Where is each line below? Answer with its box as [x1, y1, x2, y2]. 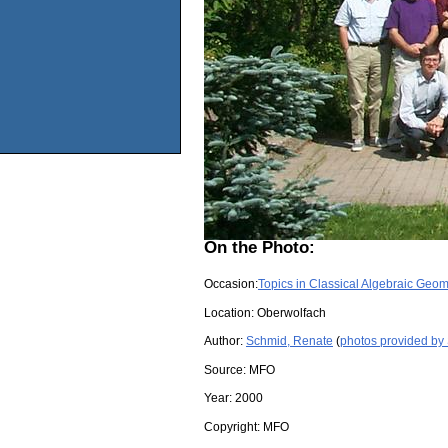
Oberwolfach [257, 305, 326, 320]
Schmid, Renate [246, 334, 333, 349]
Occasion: [204, 277, 258, 292]
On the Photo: [204, 237, 315, 257]
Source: [204, 362, 249, 377]
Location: [204, 305, 257, 320]
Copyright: [204, 420, 263, 435]
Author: [204, 334, 246, 349]
